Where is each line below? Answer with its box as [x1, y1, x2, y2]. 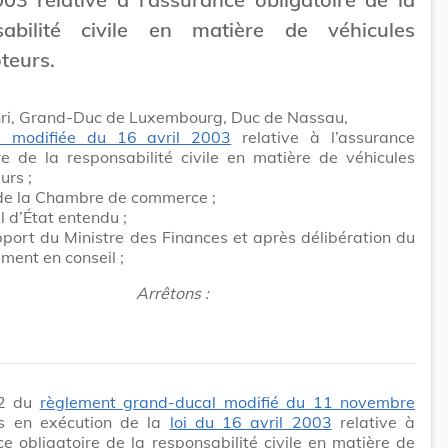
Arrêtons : [135, 282, 209, 303]
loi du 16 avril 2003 [169, 411, 332, 432]
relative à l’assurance [231, 126, 416, 147]
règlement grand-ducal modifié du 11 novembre [39, 391, 415, 412]
